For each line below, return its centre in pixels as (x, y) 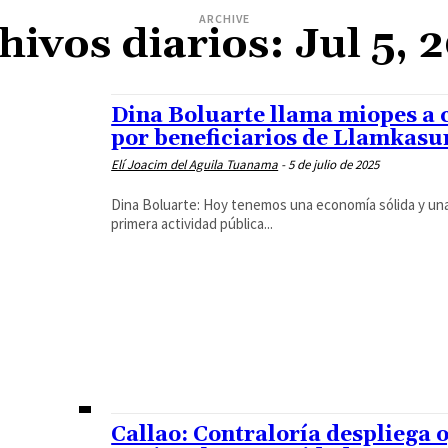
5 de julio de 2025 (334, 164)
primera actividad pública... (192, 223)
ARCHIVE (224, 18)
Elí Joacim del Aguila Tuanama (195, 164)
